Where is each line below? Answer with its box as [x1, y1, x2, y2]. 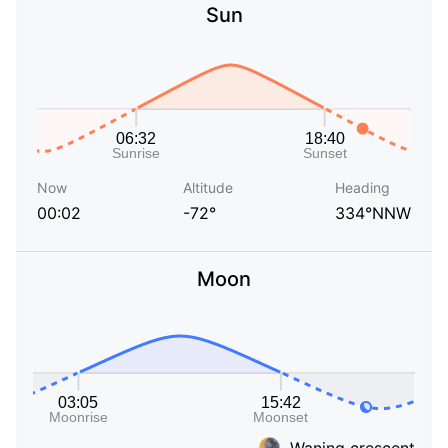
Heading [335, 179, 390, 197]
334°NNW [335, 203, 411, 224]
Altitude [183, 179, 233, 197]
